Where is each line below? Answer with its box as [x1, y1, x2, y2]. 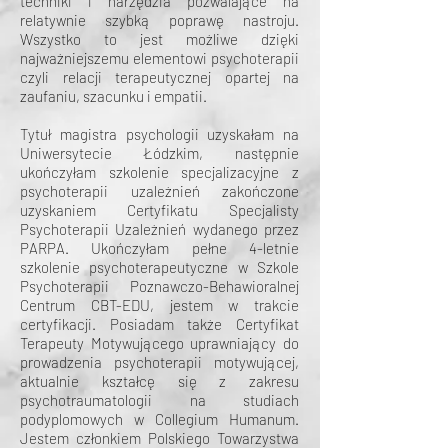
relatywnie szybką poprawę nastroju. [20, 11, 299, 29]
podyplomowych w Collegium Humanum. [20, 410, 299, 428]
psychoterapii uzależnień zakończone [20, 182, 299, 200]
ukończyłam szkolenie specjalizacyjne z [20, 163, 299, 181]
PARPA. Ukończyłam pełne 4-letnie [20, 239, 299, 257]
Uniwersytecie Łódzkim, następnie [20, 144, 299, 162]
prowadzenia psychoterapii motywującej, [20, 353, 299, 371]
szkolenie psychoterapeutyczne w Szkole [20, 258, 299, 276]
